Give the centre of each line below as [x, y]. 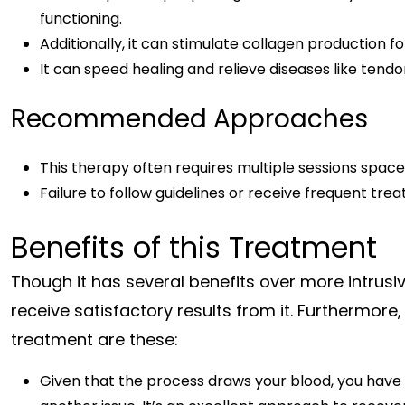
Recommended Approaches [189, 118]
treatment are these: [94, 339]
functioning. [81, 18]
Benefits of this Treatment [194, 247]
